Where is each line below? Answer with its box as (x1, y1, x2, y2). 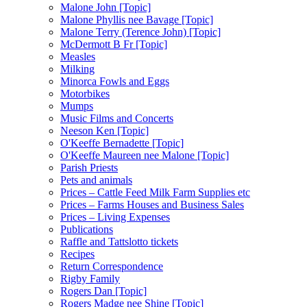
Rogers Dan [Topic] (60, 284, 147, 297)
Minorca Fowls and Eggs (60, 75, 169, 87)
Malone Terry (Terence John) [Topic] (60, 25, 221, 38)
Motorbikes (60, 87, 110, 99)
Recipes (60, 247, 95, 260)
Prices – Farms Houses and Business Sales (60, 198, 244, 210)
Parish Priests (60, 161, 118, 173)
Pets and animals (60, 173, 132, 186)
